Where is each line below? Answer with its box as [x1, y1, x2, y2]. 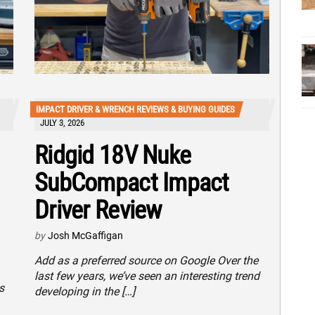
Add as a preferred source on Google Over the [34, 253, 258, 267]
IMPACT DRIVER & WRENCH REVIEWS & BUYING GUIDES [36, 103, 235, 115]
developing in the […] [34, 284, 135, 298]
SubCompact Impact [34, 167, 229, 198]
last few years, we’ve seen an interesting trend [34, 269, 259, 283]
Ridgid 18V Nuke [34, 140, 191, 170]
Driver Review [34, 195, 162, 225]
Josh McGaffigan [48, 229, 123, 241]
